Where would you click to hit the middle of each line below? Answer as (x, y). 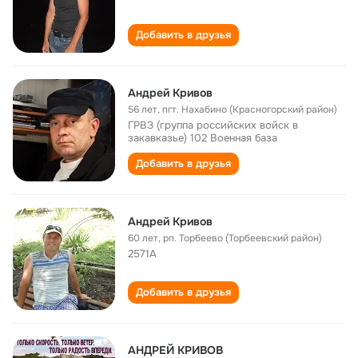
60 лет (143, 238)
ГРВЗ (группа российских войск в (213, 125)
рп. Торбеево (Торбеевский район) (243, 238)
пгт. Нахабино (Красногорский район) (250, 109)
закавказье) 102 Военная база (203, 138)
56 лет (143, 109)
